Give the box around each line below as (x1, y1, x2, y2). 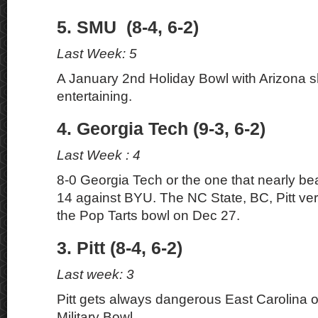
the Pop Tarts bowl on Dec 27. (57, 208, 240, 223)
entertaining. (57, 89, 132, 104)
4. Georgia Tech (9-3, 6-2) (57, 119, 265, 138)
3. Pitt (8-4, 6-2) (57, 238, 182, 258)
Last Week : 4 (57, 148, 141, 163)
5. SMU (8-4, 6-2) (57, 18, 199, 37)
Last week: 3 (57, 267, 134, 282)
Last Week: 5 (57, 46, 137, 61)
